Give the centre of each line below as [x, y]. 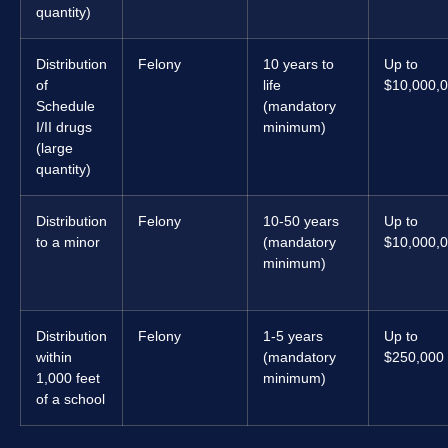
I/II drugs [64, 126]
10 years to [298, 63]
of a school [70, 398]
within [54, 356]
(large [54, 147]
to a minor [68, 241]
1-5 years [293, 335]
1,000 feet [68, 377]
